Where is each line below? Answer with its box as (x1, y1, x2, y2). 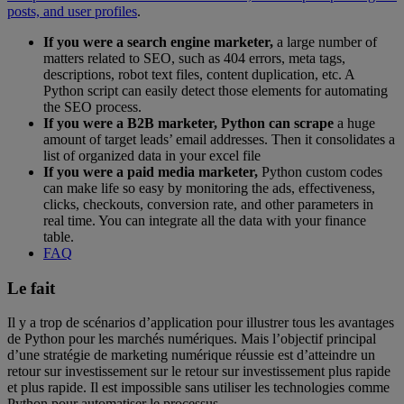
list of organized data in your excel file (43, 147, 261, 163)
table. (43, 228, 74, 244)
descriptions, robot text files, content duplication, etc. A (43, 66, 354, 82)
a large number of (277, 33, 377, 50)
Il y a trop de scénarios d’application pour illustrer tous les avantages (7, 315, 394, 331)
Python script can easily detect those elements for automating (43, 82, 388, 98)
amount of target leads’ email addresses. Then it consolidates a (43, 131, 395, 147)
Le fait (7, 278, 55, 298)
